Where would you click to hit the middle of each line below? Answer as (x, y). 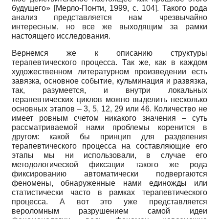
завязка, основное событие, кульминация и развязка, (109, 81)
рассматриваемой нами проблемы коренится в (109, 127)
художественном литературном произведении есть (109, 71)
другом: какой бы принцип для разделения (109, 136)
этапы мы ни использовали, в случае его (109, 155)
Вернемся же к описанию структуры (109, 53)
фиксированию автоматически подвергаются (109, 174)
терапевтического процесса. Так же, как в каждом (109, 62)
